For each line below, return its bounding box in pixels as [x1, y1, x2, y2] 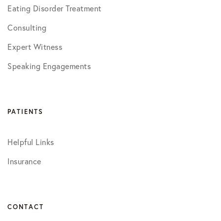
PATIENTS [7, 107, 43, 116]
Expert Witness [7, 41, 62, 52]
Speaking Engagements [7, 61, 91, 71]
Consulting [7, 22, 46, 33]
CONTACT [7, 202, 44, 211]
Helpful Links [7, 137, 54, 147]
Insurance [7, 156, 41, 166]
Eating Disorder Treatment [7, 3, 102, 13]
